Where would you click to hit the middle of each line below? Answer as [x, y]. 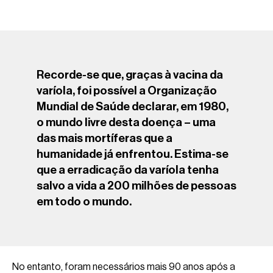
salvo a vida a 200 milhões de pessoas [136, 185]
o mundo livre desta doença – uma [126, 122]
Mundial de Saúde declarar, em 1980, [133, 106]
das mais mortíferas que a [105, 138]
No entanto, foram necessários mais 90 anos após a [124, 267]
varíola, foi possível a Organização [127, 90]
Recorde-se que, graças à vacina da [130, 74]
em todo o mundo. [84, 201]
